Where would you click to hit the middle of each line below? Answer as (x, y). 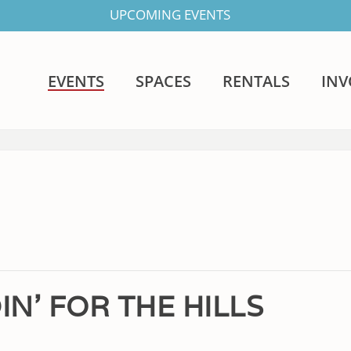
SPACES (164, 81)
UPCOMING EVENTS (170, 14)
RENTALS (257, 81)
